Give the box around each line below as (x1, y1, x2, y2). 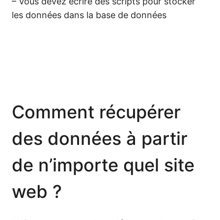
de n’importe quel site (12, 154, 194, 176)
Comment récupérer (12, 101, 181, 123)
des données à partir (12, 128, 188, 149)
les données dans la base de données (12, 10, 166, 20)
